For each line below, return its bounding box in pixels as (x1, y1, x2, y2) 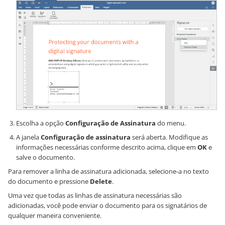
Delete (90, 177, 112, 186)
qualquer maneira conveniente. (8, 211, 101, 220)
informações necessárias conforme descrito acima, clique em (16, 143, 197, 152)
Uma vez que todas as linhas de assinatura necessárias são (8, 191, 182, 200)
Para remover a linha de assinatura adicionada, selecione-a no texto (8, 167, 209, 176)
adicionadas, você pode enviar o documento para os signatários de (8, 201, 207, 210)
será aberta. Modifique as (131, 133, 208, 142)
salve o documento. (16, 153, 75, 162)
